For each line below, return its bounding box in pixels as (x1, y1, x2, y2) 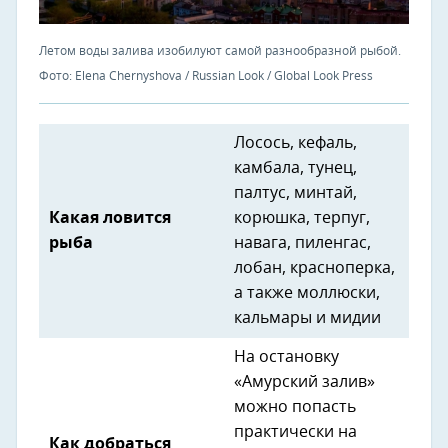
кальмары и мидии (234, 310, 381, 327)
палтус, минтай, (234, 185, 357, 202)
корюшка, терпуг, (234, 210, 370, 227)
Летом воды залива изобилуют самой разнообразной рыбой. (39, 45, 401, 58)
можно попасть (234, 399, 356, 416)
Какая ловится (49, 210, 171, 227)
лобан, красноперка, (234, 260, 395, 277)
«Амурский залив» (234, 374, 375, 391)
